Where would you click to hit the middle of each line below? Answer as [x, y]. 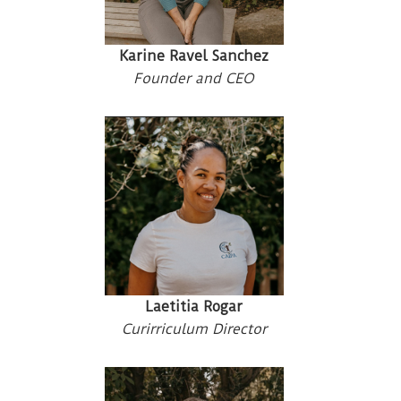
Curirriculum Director [194, 328]
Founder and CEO [194, 78]
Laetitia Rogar [194, 306]
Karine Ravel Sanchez [194, 55]
